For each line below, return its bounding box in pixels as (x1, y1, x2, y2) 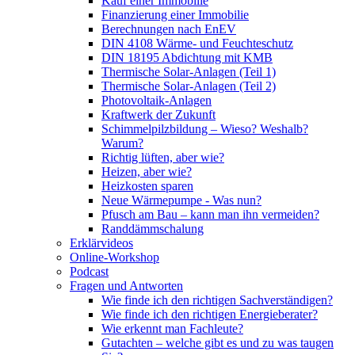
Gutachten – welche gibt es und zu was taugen (101, 335, 334, 349)
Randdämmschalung (101, 221, 204, 235)
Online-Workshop (70, 250, 159, 264)
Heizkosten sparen (101, 178, 193, 193)
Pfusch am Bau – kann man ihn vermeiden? (101, 207, 319, 221)
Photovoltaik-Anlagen (101, 93, 212, 107)
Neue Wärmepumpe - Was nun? (101, 193, 261, 207)
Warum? (101, 136, 143, 150)
